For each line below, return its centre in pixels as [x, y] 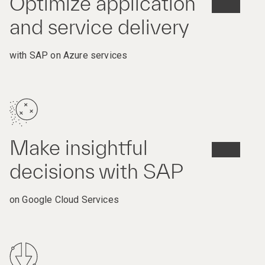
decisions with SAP [96, 172]
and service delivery [99, 27]
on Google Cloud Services [64, 200]
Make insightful [79, 148]
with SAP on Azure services [69, 56]
